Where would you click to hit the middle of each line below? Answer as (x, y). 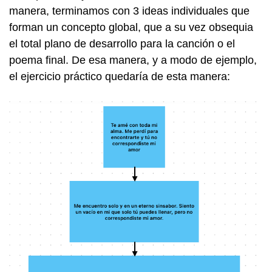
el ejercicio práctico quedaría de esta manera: (120, 76)
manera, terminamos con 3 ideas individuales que (129, 11)
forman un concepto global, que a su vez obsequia (131, 27)
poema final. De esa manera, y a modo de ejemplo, (133, 60)
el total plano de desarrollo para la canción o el (122, 44)
